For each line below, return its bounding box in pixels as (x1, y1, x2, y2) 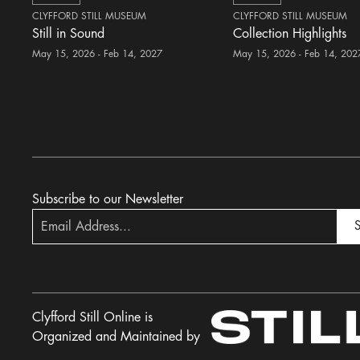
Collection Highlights (233, 27, 347, 40)
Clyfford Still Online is (32, 311, 153, 324)
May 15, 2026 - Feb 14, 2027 (32, 49, 163, 59)
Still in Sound (32, 27, 105, 40)
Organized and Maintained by (32, 330, 201, 343)
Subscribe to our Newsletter (32, 193, 184, 206)
